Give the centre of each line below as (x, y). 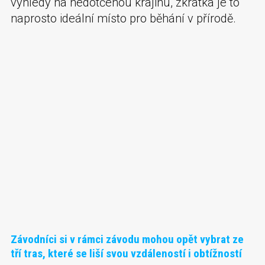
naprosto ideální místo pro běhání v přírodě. (123, 18)
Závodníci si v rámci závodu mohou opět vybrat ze (127, 239)
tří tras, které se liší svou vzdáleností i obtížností (126, 253)
